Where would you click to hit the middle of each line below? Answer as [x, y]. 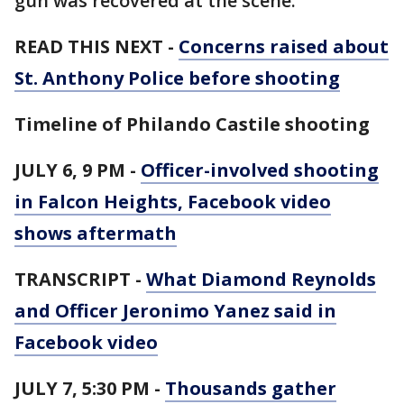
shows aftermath [96, 233]
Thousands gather [251, 388]
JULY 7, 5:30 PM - [90, 388]
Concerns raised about [284, 46]
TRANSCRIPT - [80, 279]
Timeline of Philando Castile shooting [192, 124]
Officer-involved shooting [260, 170]
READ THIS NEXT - [96, 46]
